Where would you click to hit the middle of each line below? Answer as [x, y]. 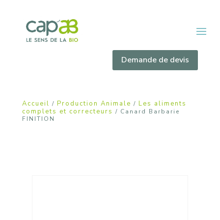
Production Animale [94, 103]
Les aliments [162, 103]
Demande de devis [155, 60]
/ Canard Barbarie [146, 111]
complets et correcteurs [67, 111]
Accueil [36, 103]
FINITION [38, 119]
